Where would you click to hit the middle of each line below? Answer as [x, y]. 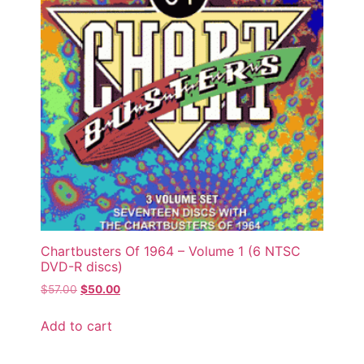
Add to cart [76, 326]
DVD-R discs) [82, 267]
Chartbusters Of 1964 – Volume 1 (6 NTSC [171, 251]
